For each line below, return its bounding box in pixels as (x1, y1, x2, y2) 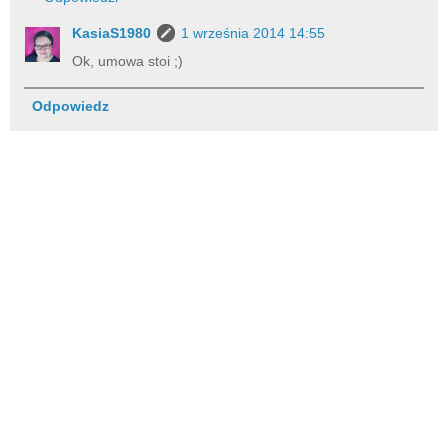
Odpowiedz (31, 98, 109, 115)
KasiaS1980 (72, 24, 152, 41)
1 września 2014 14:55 (181, 24, 326, 41)
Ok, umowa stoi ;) (72, 52, 184, 69)
